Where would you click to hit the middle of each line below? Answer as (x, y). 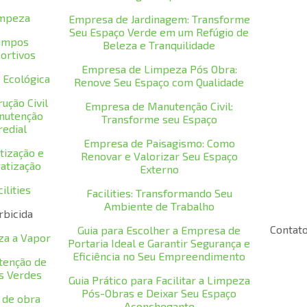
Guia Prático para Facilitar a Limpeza (159, 280)
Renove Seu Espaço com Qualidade (159, 82)
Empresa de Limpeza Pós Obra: (159, 69)
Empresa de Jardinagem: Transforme (159, 19)
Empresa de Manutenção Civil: (159, 106)
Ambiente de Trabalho (159, 206)
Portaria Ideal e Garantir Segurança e (159, 243)
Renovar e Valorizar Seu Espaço (159, 156)
